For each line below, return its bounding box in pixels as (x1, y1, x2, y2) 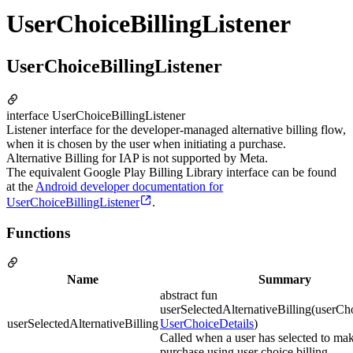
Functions (6, 224, 70, 241)
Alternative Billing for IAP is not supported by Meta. (6, 150, 268, 165)
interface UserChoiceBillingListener (6, 108, 185, 122)
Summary (258, 273, 311, 287)
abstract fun (160, 288, 217, 303)
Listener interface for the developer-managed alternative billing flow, (6, 122, 346, 136)
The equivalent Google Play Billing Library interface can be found (6, 165, 336, 179)
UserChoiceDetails (160, 317, 254, 331)
